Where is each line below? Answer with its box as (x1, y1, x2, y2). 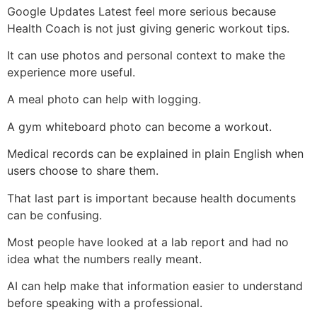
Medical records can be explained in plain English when (7, 146, 304, 161)
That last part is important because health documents (7, 190, 296, 205)
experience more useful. (7, 64, 135, 79)
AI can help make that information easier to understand (7, 279, 303, 294)
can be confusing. (7, 207, 102, 222)
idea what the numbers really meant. (7, 251, 202, 266)
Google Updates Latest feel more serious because (7, 4, 276, 18)
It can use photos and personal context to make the (7, 47, 285, 62)
